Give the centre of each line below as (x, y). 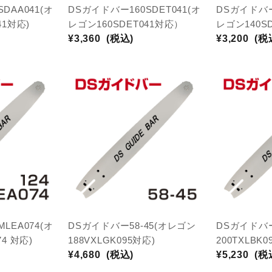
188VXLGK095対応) (112, 240)
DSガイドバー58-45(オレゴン (132, 226)
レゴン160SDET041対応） (126, 24)
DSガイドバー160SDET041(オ (134, 9)
